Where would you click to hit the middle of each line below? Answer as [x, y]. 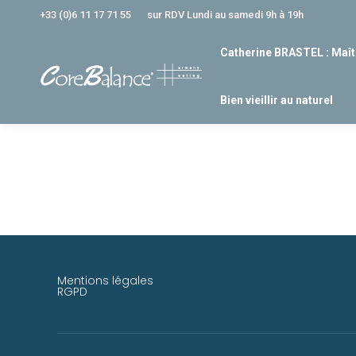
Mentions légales [105, 281]
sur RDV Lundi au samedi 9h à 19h [225, 14]
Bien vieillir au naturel [276, 100]
